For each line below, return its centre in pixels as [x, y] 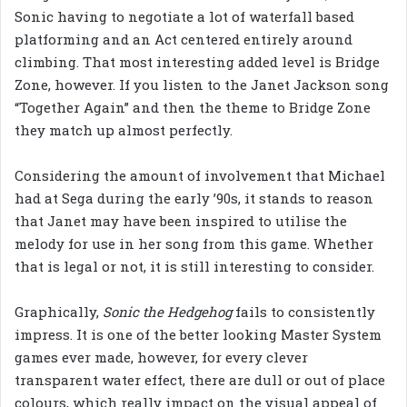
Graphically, [59, 312]
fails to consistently [305, 312]
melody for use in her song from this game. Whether [194, 244]
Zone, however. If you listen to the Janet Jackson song [202, 85]
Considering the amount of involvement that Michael [200, 176]
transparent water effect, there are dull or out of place [200, 380]
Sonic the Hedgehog [169, 312]
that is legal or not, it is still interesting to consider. [194, 267]
